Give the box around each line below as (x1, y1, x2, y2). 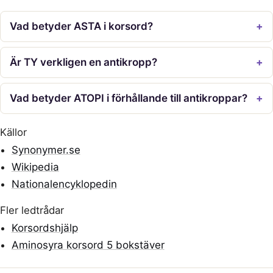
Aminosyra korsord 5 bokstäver (11, 238, 165, 251)
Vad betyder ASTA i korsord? (10, 20, 154, 33)
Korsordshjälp (11, 221, 78, 234)
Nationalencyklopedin (11, 177, 117, 190)
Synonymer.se (11, 143, 80, 156)
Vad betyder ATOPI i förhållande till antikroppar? (10, 91, 248, 104)
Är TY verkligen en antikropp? (10, 55, 158, 68)
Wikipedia (11, 160, 59, 173)
